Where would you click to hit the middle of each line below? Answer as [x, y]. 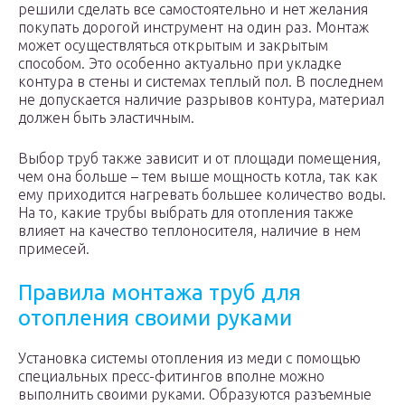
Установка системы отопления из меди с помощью [189, 358]
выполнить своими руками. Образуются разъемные [195, 394]
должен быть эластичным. [106, 118]
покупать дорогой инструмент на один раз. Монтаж [193, 27]
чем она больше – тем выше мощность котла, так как [198, 176]
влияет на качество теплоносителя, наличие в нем [189, 231]
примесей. [54, 249]
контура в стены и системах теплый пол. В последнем [201, 81]
